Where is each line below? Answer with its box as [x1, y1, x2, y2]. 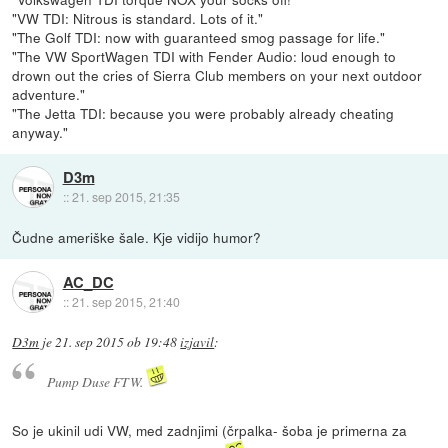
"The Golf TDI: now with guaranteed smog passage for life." [12, 26, 386, 47]
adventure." [12, 83, 86, 104]
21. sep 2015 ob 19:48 [55, 332, 178, 351]
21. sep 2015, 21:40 [71, 293, 180, 311]
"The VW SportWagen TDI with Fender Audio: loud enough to [12, 45, 397, 66]
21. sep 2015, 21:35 [71, 188, 180, 206]
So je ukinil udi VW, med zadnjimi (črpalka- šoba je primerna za [12, 420, 408, 441]
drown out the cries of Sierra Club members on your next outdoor [12, 64, 423, 85]
